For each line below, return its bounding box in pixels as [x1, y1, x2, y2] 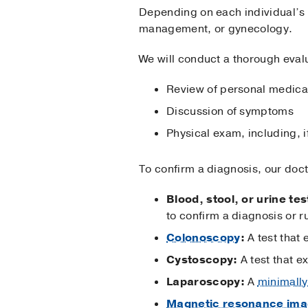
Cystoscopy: [166, 252, 238, 267]
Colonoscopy [166, 230, 241, 245]
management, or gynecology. [139, 21, 293, 36]
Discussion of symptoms [166, 103, 294, 119]
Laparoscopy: [166, 274, 245, 289]
